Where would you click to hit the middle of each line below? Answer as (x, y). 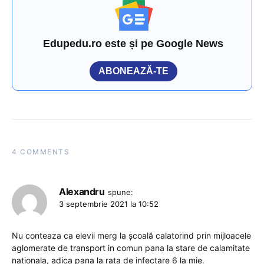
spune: (120, 192)
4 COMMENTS (41, 152)
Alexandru (82, 192)
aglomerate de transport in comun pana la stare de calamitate (131, 248)
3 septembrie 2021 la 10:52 (109, 204)
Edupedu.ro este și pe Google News (133, 44)
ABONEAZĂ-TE (133, 71)
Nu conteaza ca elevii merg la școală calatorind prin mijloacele (131, 236)
